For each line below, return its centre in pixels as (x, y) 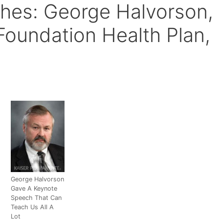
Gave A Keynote (34, 189)
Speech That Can (36, 198)
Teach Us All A (32, 207)
